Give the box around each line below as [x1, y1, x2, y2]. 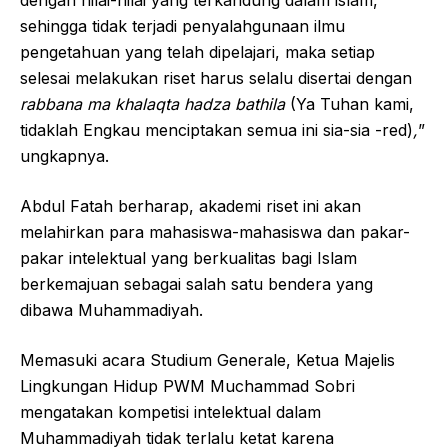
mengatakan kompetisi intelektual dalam [20, 401, 321, 422]
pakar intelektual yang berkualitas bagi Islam [20, 247, 357, 268]
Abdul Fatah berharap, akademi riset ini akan [20, 195, 361, 216]
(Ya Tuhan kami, [290, 93, 414, 114]
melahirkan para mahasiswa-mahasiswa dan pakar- [20, 221, 410, 242]
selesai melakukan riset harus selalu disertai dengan [20, 67, 412, 88]
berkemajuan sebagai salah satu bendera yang [20, 273, 373, 294]
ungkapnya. [20, 145, 109, 166]
